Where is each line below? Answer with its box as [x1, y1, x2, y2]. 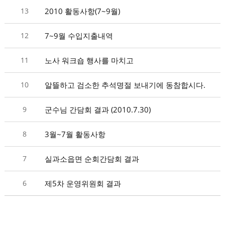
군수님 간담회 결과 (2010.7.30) [44, 104, 151, 115]
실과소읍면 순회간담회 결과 [44, 154, 139, 164]
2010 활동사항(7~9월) [44, 6, 120, 16]
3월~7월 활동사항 [44, 129, 105, 139]
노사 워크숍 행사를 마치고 [44, 55, 134, 65]
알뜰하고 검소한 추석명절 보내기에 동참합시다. [44, 80, 205, 90]
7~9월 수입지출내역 [44, 31, 113, 41]
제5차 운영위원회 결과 [44, 178, 121, 188]
